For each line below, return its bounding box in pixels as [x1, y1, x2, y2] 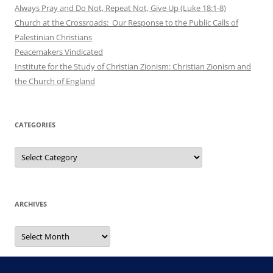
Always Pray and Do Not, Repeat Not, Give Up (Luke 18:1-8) [15, 2, 226, 13]
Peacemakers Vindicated [15, 46, 103, 57]
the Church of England [15, 75, 95, 87]
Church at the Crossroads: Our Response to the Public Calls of [15, 16, 238, 28]
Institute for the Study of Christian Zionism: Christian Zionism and [15, 60, 251, 72]
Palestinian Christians [15, 31, 92, 43]
